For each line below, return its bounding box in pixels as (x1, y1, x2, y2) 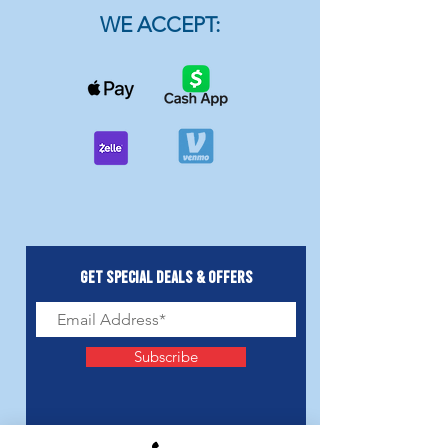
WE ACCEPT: (99, 12, 220, 37)
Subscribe (134, 347, 198, 366)
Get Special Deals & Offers (79, 266, 253, 286)
